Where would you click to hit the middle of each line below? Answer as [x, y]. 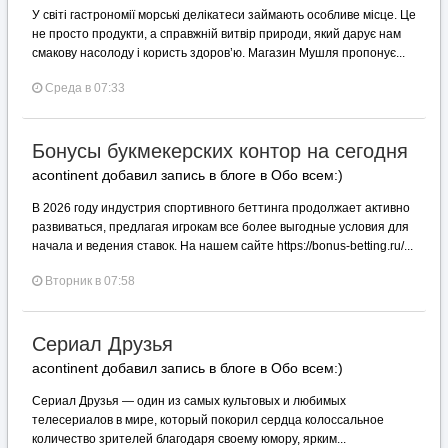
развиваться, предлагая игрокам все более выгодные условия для [220, 227]
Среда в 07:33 [85, 88]
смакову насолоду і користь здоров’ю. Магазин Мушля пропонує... [218, 53]
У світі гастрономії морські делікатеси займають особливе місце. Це [224, 15]
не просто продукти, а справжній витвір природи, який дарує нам [216, 34]
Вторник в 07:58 [90, 281]
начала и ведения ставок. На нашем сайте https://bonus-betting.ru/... [222, 246]
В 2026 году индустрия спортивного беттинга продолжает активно [221, 208]
